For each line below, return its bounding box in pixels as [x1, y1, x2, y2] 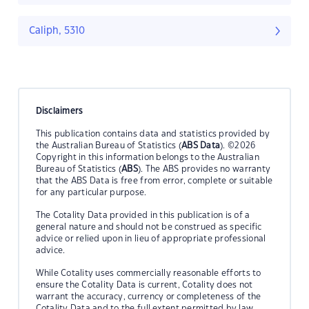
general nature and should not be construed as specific [35, 222, 262, 231]
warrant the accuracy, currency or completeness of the [35, 292, 261, 301]
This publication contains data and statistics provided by [35, 129, 270, 138]
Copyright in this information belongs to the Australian [35, 152, 259, 161]
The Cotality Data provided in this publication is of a [35, 210, 250, 219]
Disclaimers [35, 106, 83, 115]
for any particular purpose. [35, 188, 147, 197]
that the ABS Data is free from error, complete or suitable [35, 176, 273, 185]
